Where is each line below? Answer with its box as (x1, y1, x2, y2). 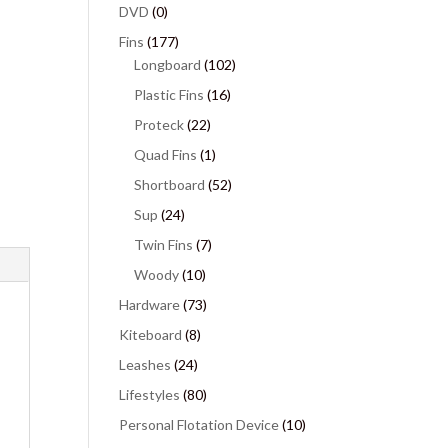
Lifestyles (119, 386, 181, 403)
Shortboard (134, 176, 206, 193)
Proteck (134, 116, 185, 133)
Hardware (119, 296, 181, 313)
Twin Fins (134, 236, 194, 253)
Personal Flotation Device (119, 416, 280, 433)
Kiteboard (119, 326, 183, 343)
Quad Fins (134, 146, 198, 163)
